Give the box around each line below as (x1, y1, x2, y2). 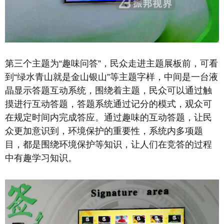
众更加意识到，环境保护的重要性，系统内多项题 (5, 126, 203, 136)
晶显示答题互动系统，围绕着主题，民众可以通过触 (5, 85, 212, 96)
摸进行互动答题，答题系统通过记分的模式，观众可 (5, 99, 212, 109)
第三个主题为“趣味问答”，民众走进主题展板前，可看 (5, 58, 218, 69)
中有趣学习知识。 (5, 153, 77, 163)
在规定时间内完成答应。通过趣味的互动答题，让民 (5, 112, 212, 123)
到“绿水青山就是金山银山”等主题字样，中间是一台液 (5, 72, 218, 82)
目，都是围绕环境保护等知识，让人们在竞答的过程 (5, 139, 212, 150)
